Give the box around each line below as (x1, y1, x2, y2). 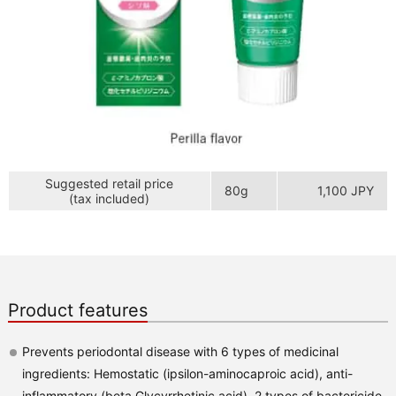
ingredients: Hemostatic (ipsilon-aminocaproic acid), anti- (21, 365, 353, 381)
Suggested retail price (45, 175, 174, 191)
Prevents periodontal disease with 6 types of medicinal (21, 343, 339, 359)
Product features (7, 299, 148, 321)
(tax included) (69, 190, 150, 206)
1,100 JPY (316, 182, 374, 198)
